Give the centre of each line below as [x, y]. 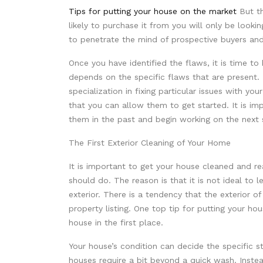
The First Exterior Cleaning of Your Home [150, 143]
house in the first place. [116, 223]
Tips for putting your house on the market [153, 11]
